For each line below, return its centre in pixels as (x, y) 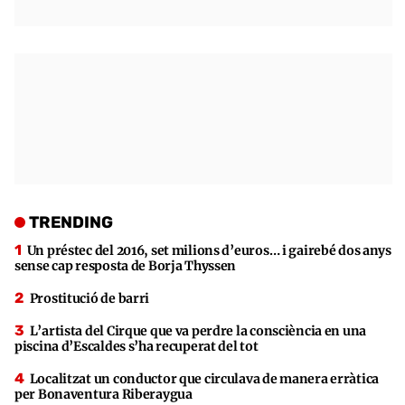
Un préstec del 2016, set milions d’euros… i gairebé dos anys (209, 250)
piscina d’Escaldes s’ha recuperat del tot (137, 346)
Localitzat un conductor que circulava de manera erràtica (204, 378)
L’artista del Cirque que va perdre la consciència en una (198, 330)
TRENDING (71, 222)
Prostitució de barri (89, 298)
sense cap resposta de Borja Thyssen (126, 265)
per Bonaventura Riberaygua (104, 394)
